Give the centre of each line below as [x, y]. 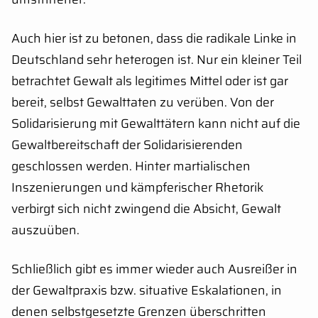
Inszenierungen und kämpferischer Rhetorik [137, 187]
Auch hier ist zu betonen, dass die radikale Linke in [154, 38]
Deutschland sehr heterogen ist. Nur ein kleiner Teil [157, 59]
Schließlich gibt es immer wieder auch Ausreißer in [154, 269]
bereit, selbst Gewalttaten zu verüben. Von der [143, 102]
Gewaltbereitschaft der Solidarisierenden [127, 144]
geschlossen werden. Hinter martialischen [131, 166]
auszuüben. [45, 230]
